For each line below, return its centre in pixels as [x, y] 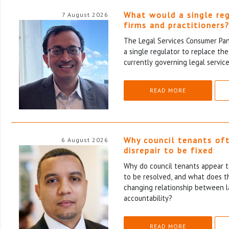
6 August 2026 [85, 140]
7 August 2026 [85, 14]
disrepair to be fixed [168, 150]
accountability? [148, 198]
